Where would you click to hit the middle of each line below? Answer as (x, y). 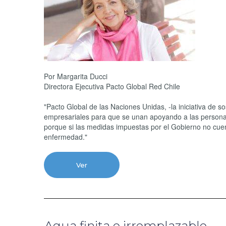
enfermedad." (66, 137)
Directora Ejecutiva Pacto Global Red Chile (112, 86)
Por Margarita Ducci (77, 76)
